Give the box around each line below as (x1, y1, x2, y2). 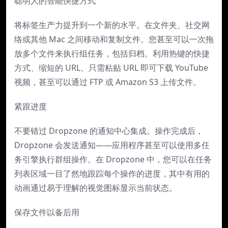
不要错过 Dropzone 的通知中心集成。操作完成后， (14, 125, 204, 136)
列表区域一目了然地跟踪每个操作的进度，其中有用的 (14, 167, 210, 179)
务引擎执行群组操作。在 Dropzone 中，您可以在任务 (14, 153, 212, 165)
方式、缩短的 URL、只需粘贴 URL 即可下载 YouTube (14, 62, 208, 73)
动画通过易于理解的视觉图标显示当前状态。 (14, 182, 177, 193)
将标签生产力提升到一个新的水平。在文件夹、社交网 (14, 19, 210, 31)
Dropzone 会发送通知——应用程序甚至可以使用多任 (14, 139, 210, 151)
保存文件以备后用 (14, 206, 79, 218)
